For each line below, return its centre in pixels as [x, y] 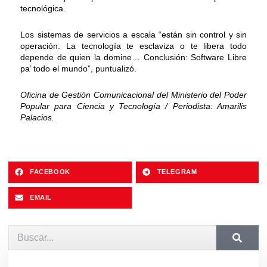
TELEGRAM [177, 172]
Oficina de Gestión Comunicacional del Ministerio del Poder [133, 94]
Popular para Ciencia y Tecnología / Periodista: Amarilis [133, 106]
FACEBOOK [50, 172]
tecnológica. [43, 8]
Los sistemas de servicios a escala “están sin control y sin [133, 34]
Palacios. [37, 117]
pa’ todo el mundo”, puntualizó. [78, 68]
